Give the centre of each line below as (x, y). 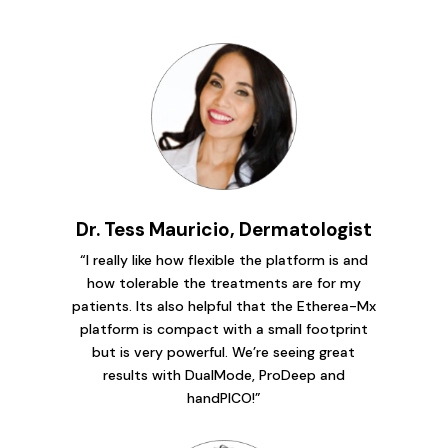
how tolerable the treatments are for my (223, 282)
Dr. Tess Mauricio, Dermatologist (223, 229)
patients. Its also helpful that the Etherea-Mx (223, 305)
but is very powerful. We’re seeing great (224, 351)
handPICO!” (223, 397)
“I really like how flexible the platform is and (223, 259)
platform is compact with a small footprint (223, 328)
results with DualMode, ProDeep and (223, 374)
